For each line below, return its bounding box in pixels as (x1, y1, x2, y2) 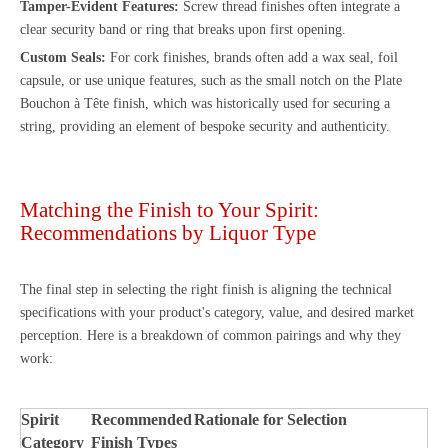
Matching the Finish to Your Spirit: (20, 197, 319, 222)
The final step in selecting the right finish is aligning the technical (20, 281, 392, 297)
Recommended (91, 410, 192, 428)
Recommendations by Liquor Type (20, 220, 316, 245)
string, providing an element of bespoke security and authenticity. (20, 118, 390, 134)
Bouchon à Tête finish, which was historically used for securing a (20, 95, 390, 111)
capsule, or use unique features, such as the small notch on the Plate (20, 72, 402, 88)
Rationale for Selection (194, 410, 347, 428)
